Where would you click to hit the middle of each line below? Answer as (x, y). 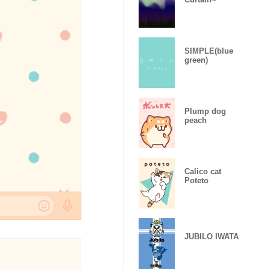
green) (196, 60)
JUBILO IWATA (212, 236)
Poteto (196, 181)
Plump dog (205, 111)
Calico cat (203, 171)
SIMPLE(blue (209, 51)
